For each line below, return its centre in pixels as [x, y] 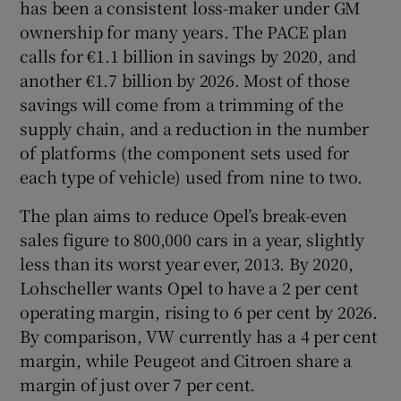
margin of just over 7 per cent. [138, 384]
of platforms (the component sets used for [185, 152]
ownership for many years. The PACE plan [183, 31]
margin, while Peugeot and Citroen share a [186, 359]
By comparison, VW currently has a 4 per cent [199, 335]
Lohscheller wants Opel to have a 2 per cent [189, 287]
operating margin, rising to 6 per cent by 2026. [199, 311]
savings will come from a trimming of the [182, 103]
